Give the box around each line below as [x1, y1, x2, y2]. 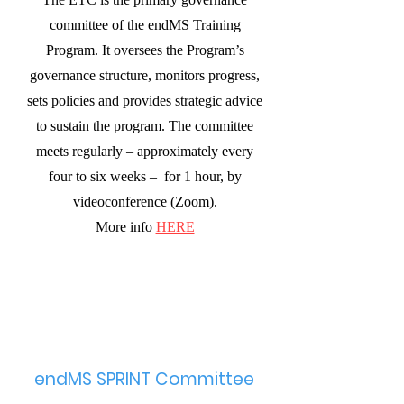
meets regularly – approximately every [36, 143, 253, 159]
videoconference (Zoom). [72, 194, 217, 209]
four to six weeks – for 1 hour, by [48, 169, 242, 184]
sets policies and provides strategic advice [27, 93, 262, 108]
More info [95, 219, 156, 234]
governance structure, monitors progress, [30, 68, 260, 83]
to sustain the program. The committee [36, 118, 253, 133]
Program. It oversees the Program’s [45, 42, 244, 58]
